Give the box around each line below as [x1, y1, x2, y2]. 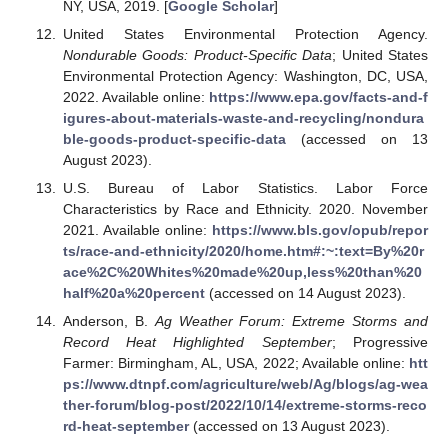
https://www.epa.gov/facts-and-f [209, 89, 428, 106]
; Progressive [331, 334, 429, 351]
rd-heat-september [62, 418, 189, 435]
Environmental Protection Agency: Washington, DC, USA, [62, 68, 428, 85]
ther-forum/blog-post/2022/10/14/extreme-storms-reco [62, 397, 427, 414]
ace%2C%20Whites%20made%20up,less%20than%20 [62, 264, 422, 281]
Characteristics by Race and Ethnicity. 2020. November [62, 201, 428, 218]
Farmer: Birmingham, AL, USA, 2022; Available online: [62, 355, 409, 372]
